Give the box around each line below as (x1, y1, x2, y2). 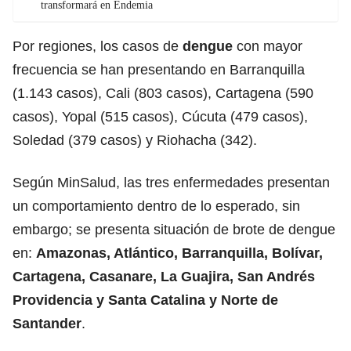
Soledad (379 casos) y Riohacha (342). (13, 132, 257, 148)
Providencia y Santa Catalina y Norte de (13, 291, 278, 308)
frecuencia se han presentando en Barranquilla (13, 61, 305, 78)
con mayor (233, 38, 302, 54)
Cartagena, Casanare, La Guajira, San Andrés (13, 268, 315, 284)
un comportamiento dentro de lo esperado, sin (13, 197, 300, 214)
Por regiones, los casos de (13, 38, 183, 54)
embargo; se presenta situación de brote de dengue (13, 221, 335, 237)
